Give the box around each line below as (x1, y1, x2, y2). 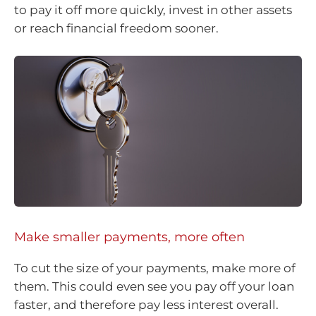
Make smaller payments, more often (14, 229, 248, 245)
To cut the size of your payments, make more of (14, 260, 296, 275)
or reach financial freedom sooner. (14, 21, 219, 35)
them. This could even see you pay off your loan (14, 279, 294, 293)
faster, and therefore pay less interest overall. (14, 297, 279, 312)
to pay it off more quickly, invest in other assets (14, 3, 292, 17)
